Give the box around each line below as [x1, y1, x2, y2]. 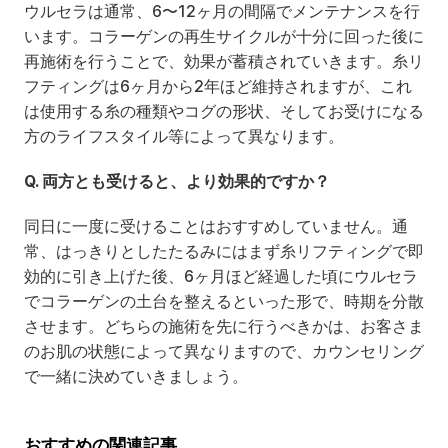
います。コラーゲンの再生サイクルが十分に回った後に [24, 27, 424, 46]
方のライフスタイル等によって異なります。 [24, 127, 344, 146]
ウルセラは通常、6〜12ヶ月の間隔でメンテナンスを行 [24, 2, 420, 21]
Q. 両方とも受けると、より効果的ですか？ [24, 172, 330, 191]
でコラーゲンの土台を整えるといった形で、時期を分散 [24, 292, 424, 311]
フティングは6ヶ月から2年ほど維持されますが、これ [24, 77, 412, 96]
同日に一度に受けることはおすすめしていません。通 [24, 217, 408, 236]
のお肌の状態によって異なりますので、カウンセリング [24, 342, 424, 361]
